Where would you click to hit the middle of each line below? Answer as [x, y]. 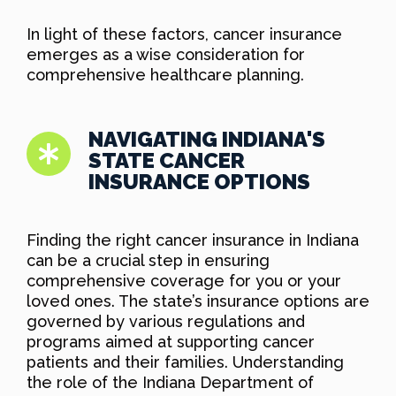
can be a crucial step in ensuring [148, 260]
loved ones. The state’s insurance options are [198, 301]
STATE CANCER [167, 160]
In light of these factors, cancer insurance [184, 34]
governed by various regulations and [166, 321]
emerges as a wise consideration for [166, 54]
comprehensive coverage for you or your [184, 280]
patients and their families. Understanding [185, 362]
